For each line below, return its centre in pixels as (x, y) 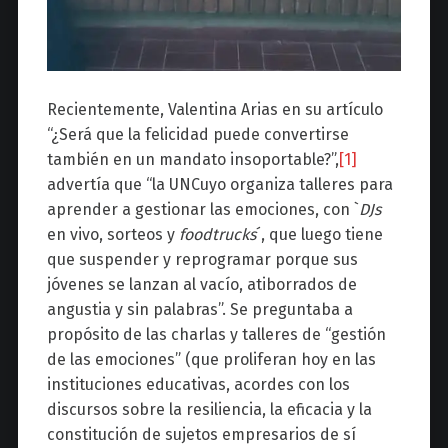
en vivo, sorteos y (112, 235)
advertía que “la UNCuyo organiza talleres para (219, 185)
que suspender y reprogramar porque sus (202, 260)
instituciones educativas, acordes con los (198, 385)
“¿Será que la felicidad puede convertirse (197, 135)
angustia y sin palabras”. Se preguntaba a (199, 310)
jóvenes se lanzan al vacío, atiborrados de (201, 285)
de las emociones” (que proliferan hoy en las (211, 360)
